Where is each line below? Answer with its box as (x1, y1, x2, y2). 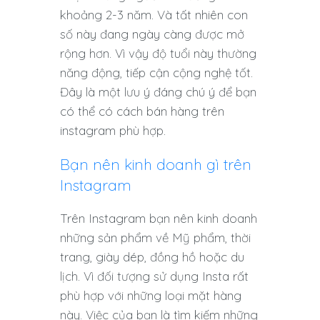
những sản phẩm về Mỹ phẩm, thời (60, 230, 251, 246)
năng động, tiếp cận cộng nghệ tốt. (60, 65, 253, 81)
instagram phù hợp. (60, 123, 166, 139)
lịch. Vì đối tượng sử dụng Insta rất (60, 269, 249, 284)
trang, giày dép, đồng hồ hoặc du (60, 249, 244, 265)
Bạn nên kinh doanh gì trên (60, 155, 251, 174)
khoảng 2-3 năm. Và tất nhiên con (60, 7, 248, 23)
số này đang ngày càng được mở (60, 26, 244, 42)
